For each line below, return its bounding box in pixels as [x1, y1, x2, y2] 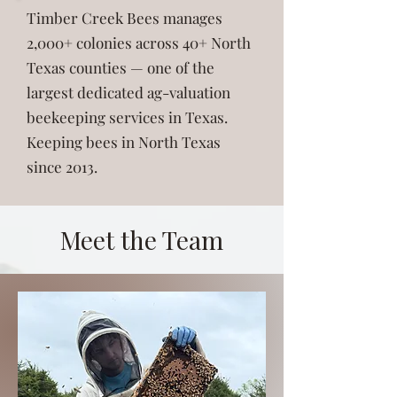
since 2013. [27, 156, 97, 176]
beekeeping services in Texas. [27, 106, 228, 127]
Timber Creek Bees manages [27, 7, 222, 27]
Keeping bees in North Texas [27, 131, 221, 152]
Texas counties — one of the [27, 57, 214, 77]
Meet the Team [60, 222, 223, 256]
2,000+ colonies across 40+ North [27, 32, 251, 52]
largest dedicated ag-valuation [27, 82, 230, 102]
